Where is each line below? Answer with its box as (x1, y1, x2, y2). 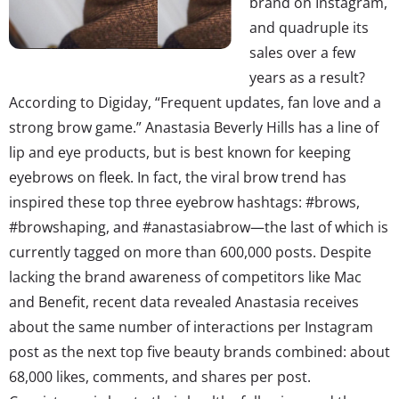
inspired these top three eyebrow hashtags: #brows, (9, 191, 360, 212)
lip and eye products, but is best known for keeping (9, 142, 351, 162)
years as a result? (249, 67, 365, 87)
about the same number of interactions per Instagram (9, 316, 373, 337)
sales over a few (249, 42, 355, 62)
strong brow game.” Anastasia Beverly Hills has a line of (9, 117, 379, 137)
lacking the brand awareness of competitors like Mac (9, 266, 362, 287)
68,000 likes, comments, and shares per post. (9, 366, 311, 387)
